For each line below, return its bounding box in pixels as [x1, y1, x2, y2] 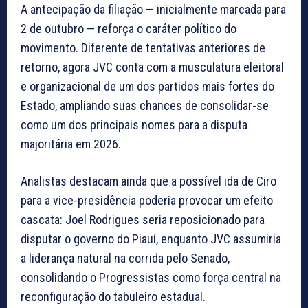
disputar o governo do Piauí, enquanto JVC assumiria [21, 232, 281, 247]
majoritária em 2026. [21, 137, 121, 152]
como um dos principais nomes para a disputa [21, 118, 247, 133]
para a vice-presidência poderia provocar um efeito [21, 193, 273, 208]
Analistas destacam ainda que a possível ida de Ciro [21, 174, 276, 189]
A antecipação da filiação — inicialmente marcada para [21, 2, 286, 17]
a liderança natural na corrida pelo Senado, [21, 251, 230, 266]
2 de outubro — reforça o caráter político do [21, 21, 236, 36]
